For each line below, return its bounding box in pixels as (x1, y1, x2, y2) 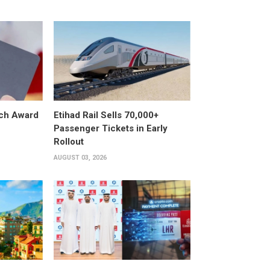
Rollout (53, 136, 84, 147)
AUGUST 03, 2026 (53, 153, 107, 162)
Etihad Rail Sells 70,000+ (53, 109, 159, 121)
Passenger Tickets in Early (53, 122, 168, 134)
